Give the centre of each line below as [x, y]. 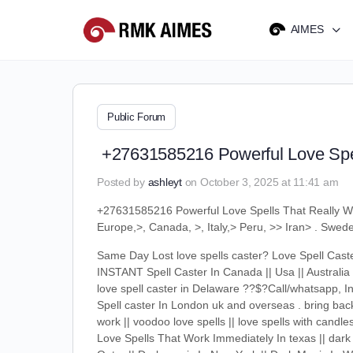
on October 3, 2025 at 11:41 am [262, 182]
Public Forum [137, 117]
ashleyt [165, 182]
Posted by [123, 182]
